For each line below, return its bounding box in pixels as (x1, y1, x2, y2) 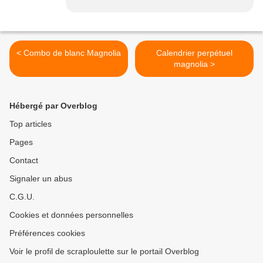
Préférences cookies (9, 228, 85, 238)
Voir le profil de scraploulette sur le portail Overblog (9, 247, 199, 257)
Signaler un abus (9, 174, 72, 184)
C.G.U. (9, 192, 35, 202)
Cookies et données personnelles (9, 210, 133, 220)
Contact (9, 156, 38, 166)
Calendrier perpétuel (156, 48, 232, 58)
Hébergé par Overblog (9, 101, 97, 111)
